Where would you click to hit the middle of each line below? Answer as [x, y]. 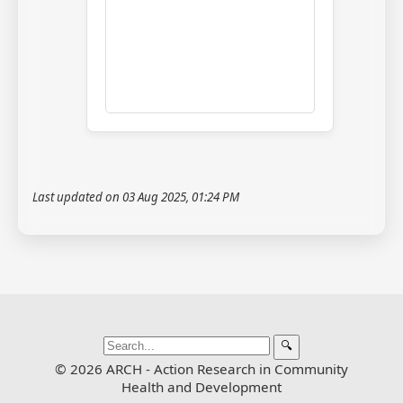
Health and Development [201, 387]
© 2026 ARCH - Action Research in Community [201, 369]
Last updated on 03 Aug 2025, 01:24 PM [136, 197]
